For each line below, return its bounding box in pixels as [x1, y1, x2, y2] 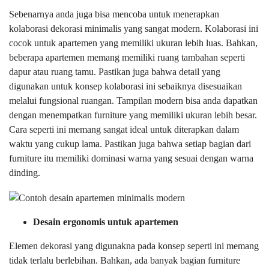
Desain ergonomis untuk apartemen [33, 217, 178, 228]
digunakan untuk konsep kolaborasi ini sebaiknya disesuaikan [9, 81, 242, 92]
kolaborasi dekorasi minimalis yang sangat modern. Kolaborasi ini [9, 23, 258, 34]
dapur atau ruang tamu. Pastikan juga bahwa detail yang [9, 67, 220, 77]
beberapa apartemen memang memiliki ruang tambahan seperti [9, 52, 245, 63]
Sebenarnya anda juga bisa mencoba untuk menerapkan [9, 9, 219, 20]
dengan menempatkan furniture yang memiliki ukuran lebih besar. [9, 110, 257, 121]
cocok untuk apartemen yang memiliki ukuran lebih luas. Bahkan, [9, 38, 258, 49]
